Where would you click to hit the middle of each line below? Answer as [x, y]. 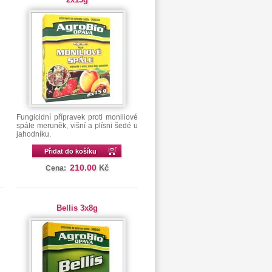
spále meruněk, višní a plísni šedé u [77, 126]
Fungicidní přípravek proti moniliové [77, 117]
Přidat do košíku [70, 151]
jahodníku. [33, 134]
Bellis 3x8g [77, 208]
